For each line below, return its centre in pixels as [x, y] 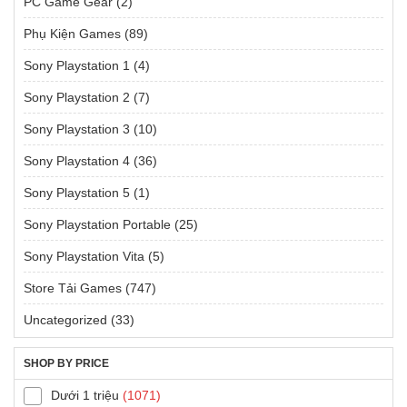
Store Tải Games [73, 288]
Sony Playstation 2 [77, 97]
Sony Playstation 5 [77, 192]
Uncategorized [65, 319]
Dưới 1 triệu [85, 395]
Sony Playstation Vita [84, 256]
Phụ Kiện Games [72, 33]
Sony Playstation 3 [77, 129]
